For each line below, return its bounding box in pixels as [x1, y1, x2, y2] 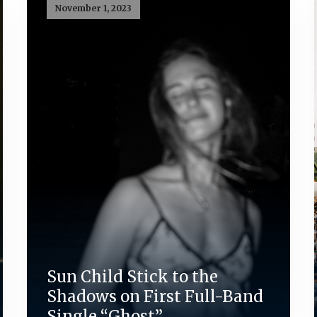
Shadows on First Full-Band [47, 286, 264, 306]
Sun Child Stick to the [47, 266, 219, 287]
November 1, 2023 [55, 3, 132, 14]
